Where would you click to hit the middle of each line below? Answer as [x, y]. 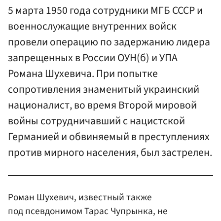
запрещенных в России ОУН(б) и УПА [93, 58]
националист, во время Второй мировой [102, 106]
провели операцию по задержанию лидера [109, 42]
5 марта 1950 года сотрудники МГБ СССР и [105, 11]
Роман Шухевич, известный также [80, 197]
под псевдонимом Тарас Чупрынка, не [88, 211]
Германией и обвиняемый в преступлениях [109, 137]
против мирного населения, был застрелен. [110, 153]
